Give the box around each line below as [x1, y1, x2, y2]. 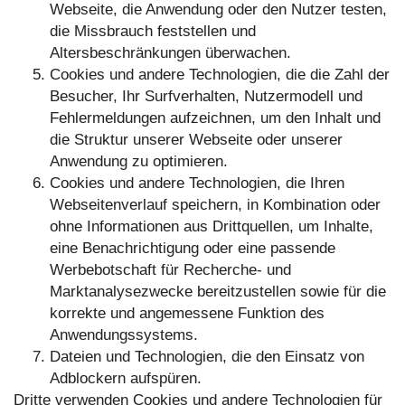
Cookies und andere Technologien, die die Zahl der [50, 66, 390, 84]
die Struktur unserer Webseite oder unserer [50, 131, 343, 149]
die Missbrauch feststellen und [50, 23, 256, 41]
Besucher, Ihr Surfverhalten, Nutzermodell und [50, 88, 363, 106]
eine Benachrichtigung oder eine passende [50, 240, 335, 258]
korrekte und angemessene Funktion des [50, 305, 325, 323]
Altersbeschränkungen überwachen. [50, 44, 291, 62]
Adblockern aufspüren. [50, 370, 202, 388]
